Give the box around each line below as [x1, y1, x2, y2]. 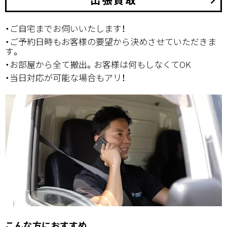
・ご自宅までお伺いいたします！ [5, 21, 126, 34]
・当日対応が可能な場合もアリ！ [5, 70, 126, 84]
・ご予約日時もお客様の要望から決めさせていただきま [5, 34, 216, 48]
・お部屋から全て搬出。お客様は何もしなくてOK [5, 57, 191, 70]
